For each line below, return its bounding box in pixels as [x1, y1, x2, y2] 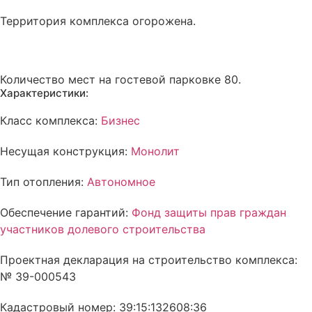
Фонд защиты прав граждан [132, 205, 286, 219]
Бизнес [101, 114, 140, 127]
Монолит [131, 144, 180, 158]
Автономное [87, 175, 155, 189]
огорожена [132, 14, 193, 28]
